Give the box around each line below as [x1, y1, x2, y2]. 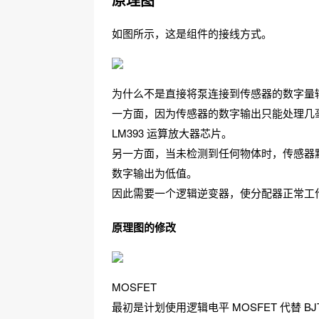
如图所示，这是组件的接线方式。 [112, 26, 272, 41]
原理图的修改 [112, 219, 176, 235]
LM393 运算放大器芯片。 [112, 125, 232, 140]
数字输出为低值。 [112, 165, 197, 180]
